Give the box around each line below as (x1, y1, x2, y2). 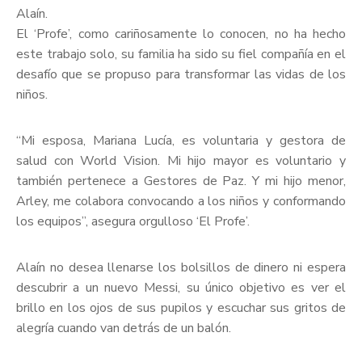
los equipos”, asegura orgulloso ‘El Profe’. (16, 213, 250, 231)
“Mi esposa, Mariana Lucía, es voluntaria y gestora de (16, 132, 346, 150)
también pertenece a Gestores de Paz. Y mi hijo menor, (16, 172, 346, 191)
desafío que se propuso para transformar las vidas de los (16, 65, 346, 84)
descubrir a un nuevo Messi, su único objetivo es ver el (16, 279, 346, 297)
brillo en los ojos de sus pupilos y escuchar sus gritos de (16, 299, 346, 318)
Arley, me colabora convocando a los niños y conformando (16, 192, 346, 211)
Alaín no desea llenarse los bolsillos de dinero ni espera (16, 259, 346, 277)
